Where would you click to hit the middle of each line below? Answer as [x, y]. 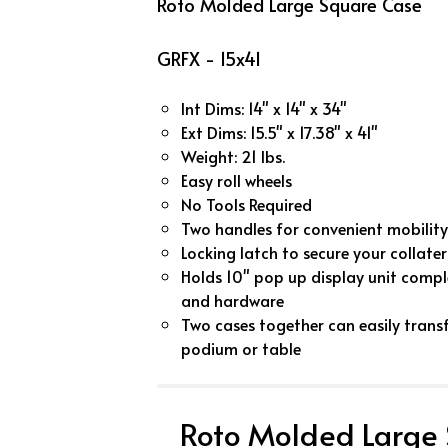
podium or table [241, 348]
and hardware [232, 300]
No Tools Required [246, 204]
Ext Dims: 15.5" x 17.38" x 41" [279, 132]
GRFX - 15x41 [209, 59]
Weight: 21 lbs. [233, 156]
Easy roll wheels [236, 180]
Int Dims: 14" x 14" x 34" [264, 108]
